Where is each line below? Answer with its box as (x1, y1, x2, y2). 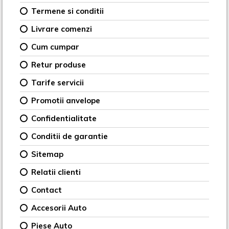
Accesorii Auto (31, 202, 87, 213)
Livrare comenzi (31, 24, 93, 34)
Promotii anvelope (31, 95, 101, 105)
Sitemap (31, 149, 64, 159)
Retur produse (31, 59, 86, 70)
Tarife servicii (31, 77, 84, 87)
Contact (31, 185, 62, 195)
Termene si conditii (31, 6, 104, 16)
